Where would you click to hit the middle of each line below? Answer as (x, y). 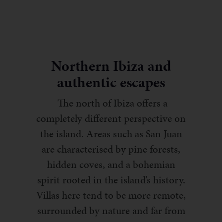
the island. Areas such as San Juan (111, 134)
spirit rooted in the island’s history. (111, 180)
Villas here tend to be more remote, (111, 195)
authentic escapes (111, 83)
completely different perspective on (111, 119)
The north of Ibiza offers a (111, 103)
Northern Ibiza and (111, 66)
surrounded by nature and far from (111, 211)
